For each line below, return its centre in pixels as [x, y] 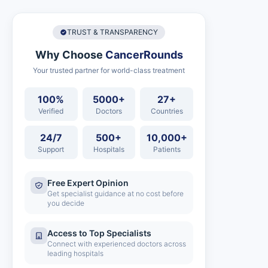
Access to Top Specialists [99, 233]
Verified [51, 111]
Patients [167, 149]
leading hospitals [75, 253]
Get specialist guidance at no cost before [115, 194]
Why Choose [70, 55]
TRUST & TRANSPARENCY [112, 32]
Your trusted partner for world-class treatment [109, 70]
